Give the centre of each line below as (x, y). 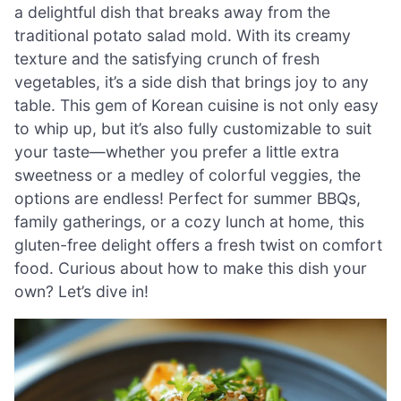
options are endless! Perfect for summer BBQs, (188, 198)
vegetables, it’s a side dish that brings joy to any (192, 81)
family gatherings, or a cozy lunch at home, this (189, 221)
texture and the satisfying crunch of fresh (167, 58)
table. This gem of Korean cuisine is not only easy (196, 105)
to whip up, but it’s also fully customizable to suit (193, 128)
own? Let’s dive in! (81, 291)
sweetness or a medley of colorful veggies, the (188, 175)
